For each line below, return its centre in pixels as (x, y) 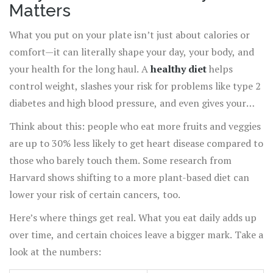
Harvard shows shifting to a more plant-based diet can (129, 178)
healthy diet (179, 69)
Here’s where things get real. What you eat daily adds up (133, 218)
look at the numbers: (55, 252)
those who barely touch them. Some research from (120, 161)
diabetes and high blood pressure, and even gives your (128, 103)
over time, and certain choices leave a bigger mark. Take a (136, 235)
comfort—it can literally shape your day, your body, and (132, 52)
